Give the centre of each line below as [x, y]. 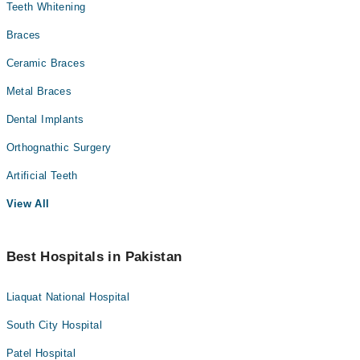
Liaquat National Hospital [68, 297]
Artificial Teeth [42, 176]
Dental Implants [45, 119]
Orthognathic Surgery [59, 147]
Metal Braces [39, 91]
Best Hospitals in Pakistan [94, 257]
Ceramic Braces [45, 63]
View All [28, 204]
